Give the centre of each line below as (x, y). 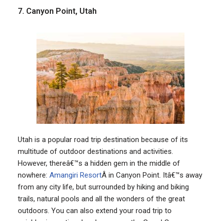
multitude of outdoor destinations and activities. (95, 151)
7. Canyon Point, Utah (57, 11)
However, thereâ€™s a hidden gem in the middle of (99, 163)
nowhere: (33, 175)
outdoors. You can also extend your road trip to (94, 210)
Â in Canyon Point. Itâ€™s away (152, 175)
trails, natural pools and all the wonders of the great (101, 199)
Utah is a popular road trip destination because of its (103, 139)
